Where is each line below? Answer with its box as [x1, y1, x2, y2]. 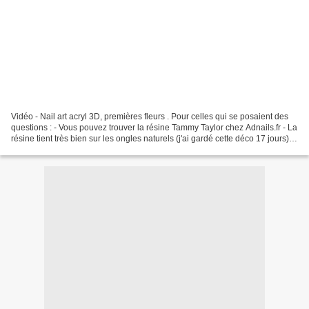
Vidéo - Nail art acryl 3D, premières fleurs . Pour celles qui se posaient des [11, 111, 288, 121]
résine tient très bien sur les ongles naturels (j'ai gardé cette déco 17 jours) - [11, 133, 294, 143]
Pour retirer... [11, 144, 59, 154]
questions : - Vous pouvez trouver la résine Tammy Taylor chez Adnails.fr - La [11, 122, 297, 132]
